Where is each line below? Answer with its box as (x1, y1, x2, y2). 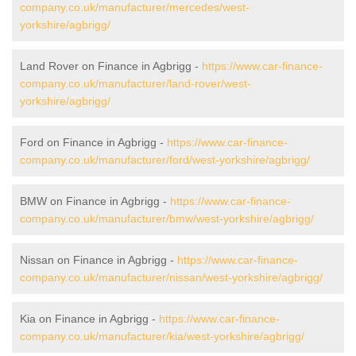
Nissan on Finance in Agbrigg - (20, 253, 177, 266)
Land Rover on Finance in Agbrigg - (20, 59, 202, 72)
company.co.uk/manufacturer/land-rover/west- (20, 76, 251, 90)
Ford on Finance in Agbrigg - (20, 135, 167, 149)
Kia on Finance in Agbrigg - (20, 311, 159, 325)
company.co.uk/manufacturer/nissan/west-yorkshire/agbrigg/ (20, 270, 323, 284)
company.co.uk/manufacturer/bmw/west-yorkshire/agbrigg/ (20, 211, 314, 225)
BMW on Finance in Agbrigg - (20, 194, 170, 207)
